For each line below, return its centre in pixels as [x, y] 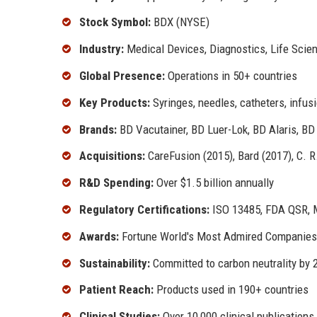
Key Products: [115, 102]
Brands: [98, 129]
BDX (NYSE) [180, 22]
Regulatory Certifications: [144, 210]
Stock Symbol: [115, 22]
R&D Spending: [116, 183]
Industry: [102, 49]
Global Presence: [122, 76]
